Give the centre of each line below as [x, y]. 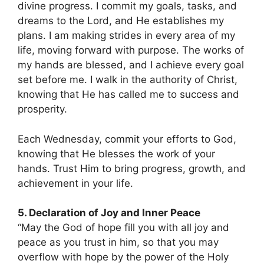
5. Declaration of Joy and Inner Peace [109, 213]
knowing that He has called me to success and [128, 95]
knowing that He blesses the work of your [116, 154]
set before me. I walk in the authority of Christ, [128, 80]
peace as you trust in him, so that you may [118, 242]
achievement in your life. [75, 183]
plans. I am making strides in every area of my [126, 36]
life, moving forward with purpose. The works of [131, 50]
